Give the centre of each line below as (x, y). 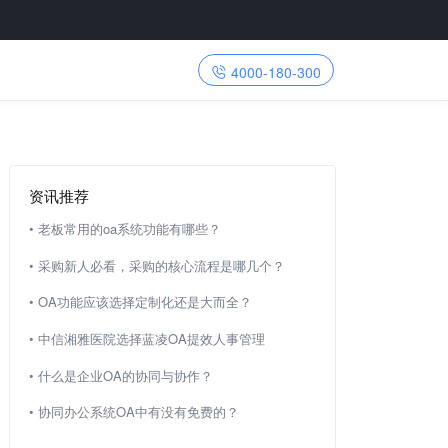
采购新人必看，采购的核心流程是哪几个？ (162, 265)
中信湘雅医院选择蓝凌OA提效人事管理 (152, 338)
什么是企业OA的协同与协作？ (126, 375)
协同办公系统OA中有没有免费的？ (139, 412)
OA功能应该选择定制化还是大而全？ (145, 302)
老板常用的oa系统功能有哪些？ (130, 228)
